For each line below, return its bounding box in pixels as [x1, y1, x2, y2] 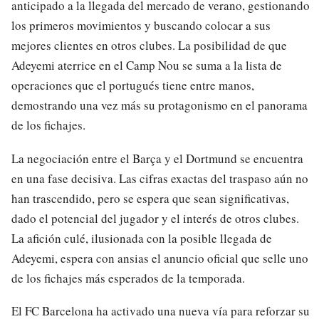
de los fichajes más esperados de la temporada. [11, 269, 245, 286]
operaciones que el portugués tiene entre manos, [11, 77, 254, 93]
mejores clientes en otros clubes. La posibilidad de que [11, 37, 287, 53]
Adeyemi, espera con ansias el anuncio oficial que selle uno [11, 249, 308, 266]
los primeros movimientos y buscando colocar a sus [11, 17, 271, 33]
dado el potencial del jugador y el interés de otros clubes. [11, 209, 299, 226]
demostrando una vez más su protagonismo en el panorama [11, 97, 308, 113]
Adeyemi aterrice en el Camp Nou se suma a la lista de [11, 57, 282, 73]
